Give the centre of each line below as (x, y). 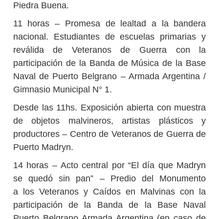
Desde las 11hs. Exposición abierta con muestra (109, 108)
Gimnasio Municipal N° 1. (62, 90)
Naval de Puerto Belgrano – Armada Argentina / (109, 77)
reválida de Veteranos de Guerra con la (109, 50)
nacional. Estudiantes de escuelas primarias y (109, 37)
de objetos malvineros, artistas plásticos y (109, 121)
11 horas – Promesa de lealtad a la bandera (109, 24)
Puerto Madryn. (43, 147)
